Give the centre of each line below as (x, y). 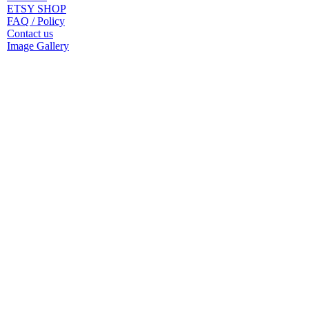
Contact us (30, 33)
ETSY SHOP (37, 8)
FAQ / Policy (36, 21)
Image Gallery (38, 46)
